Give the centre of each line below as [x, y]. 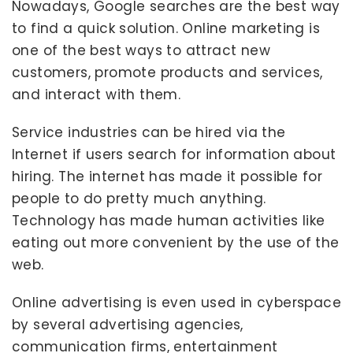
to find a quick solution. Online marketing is [166, 28]
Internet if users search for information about [174, 154]
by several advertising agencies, [128, 325]
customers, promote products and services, [167, 72]
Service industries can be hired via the [149, 132]
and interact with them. [97, 95]
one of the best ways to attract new [141, 50]
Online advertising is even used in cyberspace [176, 303]
